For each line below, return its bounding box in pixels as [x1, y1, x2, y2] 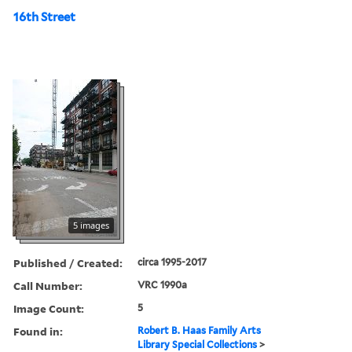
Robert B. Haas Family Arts [137, 324, 262, 336]
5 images [73, 218, 109, 231]
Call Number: [13, 277, 82, 293]
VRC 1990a [137, 278, 188, 291]
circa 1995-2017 [137, 255, 207, 268]
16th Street [13, 9, 75, 24]
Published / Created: [13, 255, 123, 270]
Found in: [13, 323, 63, 339]
